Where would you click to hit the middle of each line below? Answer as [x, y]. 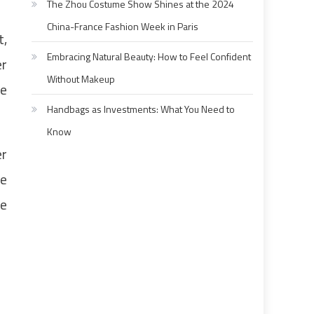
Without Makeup [81, 79]
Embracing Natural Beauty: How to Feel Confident [149, 57]
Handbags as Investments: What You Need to [141, 109]
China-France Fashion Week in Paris [123, 27]
